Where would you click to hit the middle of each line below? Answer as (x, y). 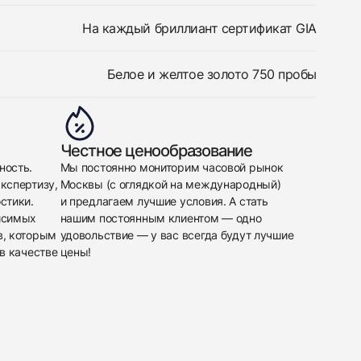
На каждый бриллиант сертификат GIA (199, 28)
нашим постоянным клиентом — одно (161, 218)
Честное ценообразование (156, 151)
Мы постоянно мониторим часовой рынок (172, 167)
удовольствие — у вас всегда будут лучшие (177, 235)
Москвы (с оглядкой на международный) (170, 184)
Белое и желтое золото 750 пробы (212, 74)
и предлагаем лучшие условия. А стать (164, 201)
